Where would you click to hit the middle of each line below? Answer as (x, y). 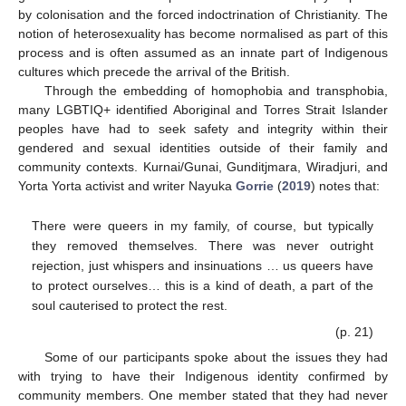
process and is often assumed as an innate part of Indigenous (203, 53)
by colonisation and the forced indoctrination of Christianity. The (203, 15)
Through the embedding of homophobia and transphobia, (216, 91)
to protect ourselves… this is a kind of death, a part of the (203, 285)
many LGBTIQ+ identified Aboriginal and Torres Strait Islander (203, 110)
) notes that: (345, 186)
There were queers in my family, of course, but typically (203, 225)
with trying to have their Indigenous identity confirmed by (203, 377)
